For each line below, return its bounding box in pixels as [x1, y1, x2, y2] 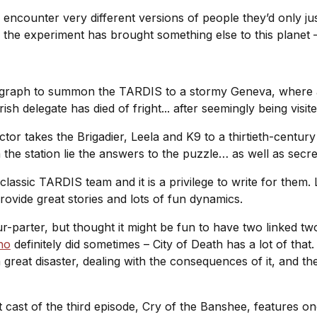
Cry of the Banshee [142, 299, 247, 313]
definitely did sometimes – [10, 236, 153, 251]
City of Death [152, 236, 223, 251]
